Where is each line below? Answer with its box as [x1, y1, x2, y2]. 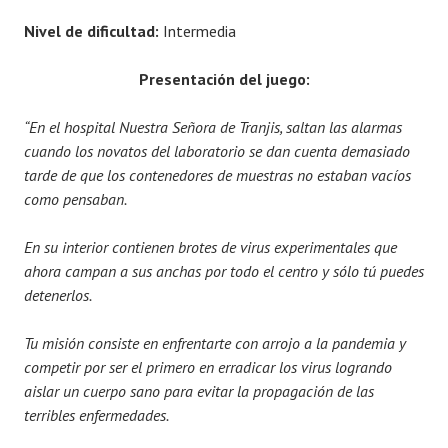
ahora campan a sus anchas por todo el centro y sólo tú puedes [24, 261, 424, 282]
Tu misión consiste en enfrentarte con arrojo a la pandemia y [24, 333, 406, 354]
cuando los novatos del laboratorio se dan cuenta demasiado [24, 141, 410, 162]
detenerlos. [24, 285, 92, 306]
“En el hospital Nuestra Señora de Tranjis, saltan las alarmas [24, 117, 402, 138]
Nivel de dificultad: [24, 21, 159, 42]
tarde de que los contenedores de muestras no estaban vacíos [24, 165, 411, 186]
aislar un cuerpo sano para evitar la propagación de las [24, 381, 374, 402]
